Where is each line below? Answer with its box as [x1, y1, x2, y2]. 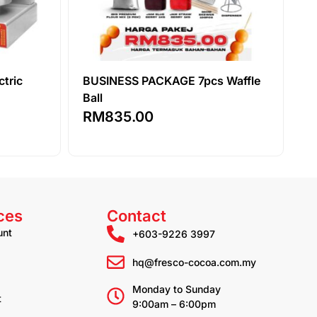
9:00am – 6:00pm [132, 297, 217, 310]
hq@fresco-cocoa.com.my [132, 255, 257, 268]
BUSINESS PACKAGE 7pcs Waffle [83, 74, 260, 88]
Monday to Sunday [132, 282, 221, 295]
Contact [107, 206, 166, 225]
